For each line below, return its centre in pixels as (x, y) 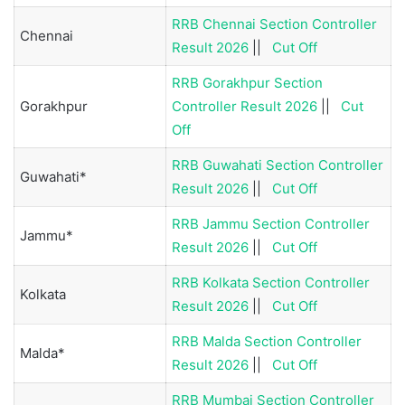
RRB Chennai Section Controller (274, 24)
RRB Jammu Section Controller (271, 223)
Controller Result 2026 (245, 106)
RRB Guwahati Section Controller (278, 165)
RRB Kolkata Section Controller (271, 282)
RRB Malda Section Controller (267, 341)
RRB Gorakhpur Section (247, 82)
